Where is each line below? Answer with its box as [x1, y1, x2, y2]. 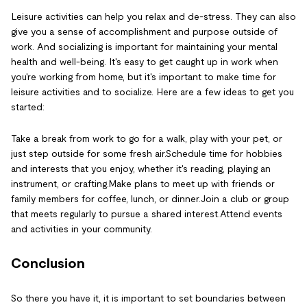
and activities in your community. [11, 223, 152, 234]
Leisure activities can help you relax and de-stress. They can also [11, 11, 296, 22]
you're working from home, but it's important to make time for [11, 71, 276, 82]
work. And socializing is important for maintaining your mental [11, 41, 278, 52]
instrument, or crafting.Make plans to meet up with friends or [11, 178, 275, 189]
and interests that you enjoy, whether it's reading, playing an [11, 163, 271, 174]
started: [11, 101, 45, 112]
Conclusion [11, 256, 85, 271]
